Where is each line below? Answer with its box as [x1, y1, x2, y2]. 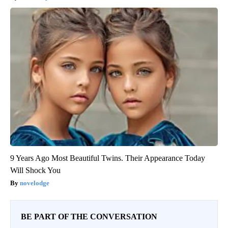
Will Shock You [10, 166, 61, 175]
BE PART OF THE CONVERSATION [21, 212, 157, 221]
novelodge [20, 179, 49, 187]
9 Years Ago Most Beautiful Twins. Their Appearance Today [10, 154, 205, 163]
